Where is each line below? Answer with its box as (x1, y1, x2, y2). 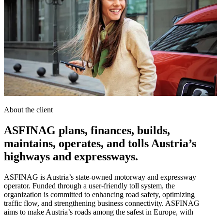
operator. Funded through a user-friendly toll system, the (4, 181, 175, 190)
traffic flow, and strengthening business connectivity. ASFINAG (4, 199, 200, 207)
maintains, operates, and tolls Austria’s (4, 137, 196, 150)
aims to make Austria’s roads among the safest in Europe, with (4, 207, 193, 216)
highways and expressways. (4, 150, 138, 163)
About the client (4, 105, 53, 114)
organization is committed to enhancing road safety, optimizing (4, 190, 195, 199)
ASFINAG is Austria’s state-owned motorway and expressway (4, 172, 196, 181)
